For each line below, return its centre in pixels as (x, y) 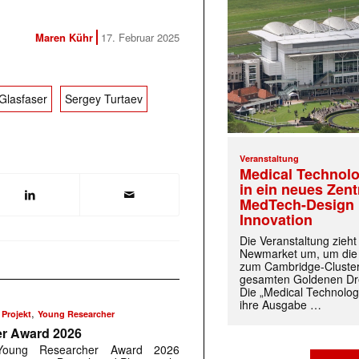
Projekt (17, 314)
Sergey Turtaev (104, 99)
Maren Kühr (64, 38)
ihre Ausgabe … (281, 305)
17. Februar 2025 (140, 38)
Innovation (276, 220)
